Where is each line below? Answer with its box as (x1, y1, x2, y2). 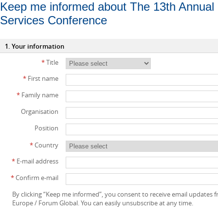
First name (26, 74, 58, 83)
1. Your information (5, 42, 64, 51)
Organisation (21, 107, 58, 116)
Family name (20, 91, 58, 100)
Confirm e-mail (14, 173, 58, 182)
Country (33, 140, 58, 149)
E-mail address (15, 156, 58, 165)
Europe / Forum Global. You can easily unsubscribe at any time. (12, 198, 193, 207)
